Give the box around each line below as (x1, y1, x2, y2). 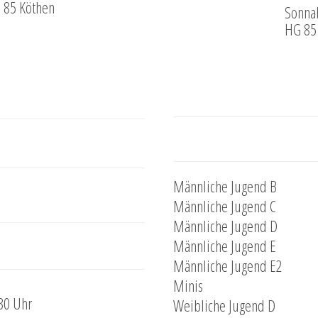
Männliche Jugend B (173, 175, 277, 197)
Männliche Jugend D (173, 214, 278, 236)
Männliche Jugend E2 (173, 254, 283, 276)
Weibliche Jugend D (173, 294, 275, 316)
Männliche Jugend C (173, 194, 276, 216)
